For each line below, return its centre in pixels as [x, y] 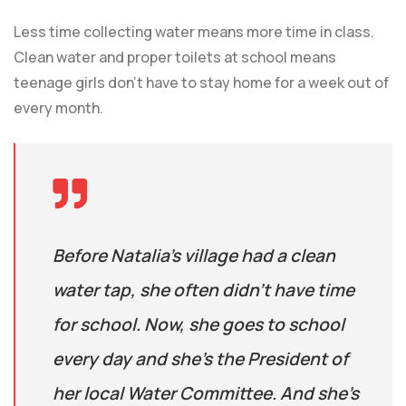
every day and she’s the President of [200, 359]
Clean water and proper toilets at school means [175, 58]
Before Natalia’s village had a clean [194, 256]
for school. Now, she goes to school [198, 325]
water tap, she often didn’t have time [203, 290]
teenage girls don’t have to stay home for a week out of [201, 83]
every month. [58, 108]
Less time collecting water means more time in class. [194, 32]
